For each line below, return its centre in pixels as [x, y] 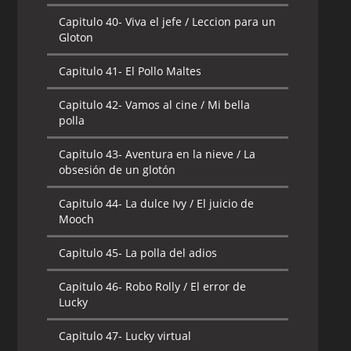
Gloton [76, 37]
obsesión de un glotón [118, 170]
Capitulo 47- [91, 336]
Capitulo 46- [91, 286]
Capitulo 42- [91, 105]
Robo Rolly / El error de [185, 286]
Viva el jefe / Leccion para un [199, 22]
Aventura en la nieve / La [189, 154]
